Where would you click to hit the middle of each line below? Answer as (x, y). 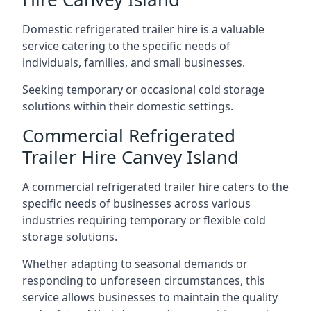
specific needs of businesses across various (136, 203)
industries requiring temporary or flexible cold (144, 220)
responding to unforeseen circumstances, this (144, 280)
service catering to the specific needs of (126, 46)
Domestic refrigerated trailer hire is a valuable (143, 29)
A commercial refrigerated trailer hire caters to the (155, 187)
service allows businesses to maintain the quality (150, 297)
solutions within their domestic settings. (128, 106)
